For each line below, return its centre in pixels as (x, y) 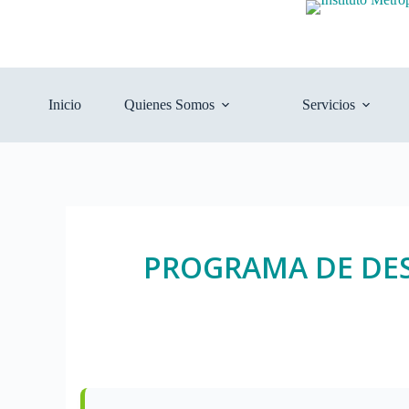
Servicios (328, 105)
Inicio (64, 105)
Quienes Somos (170, 105)
